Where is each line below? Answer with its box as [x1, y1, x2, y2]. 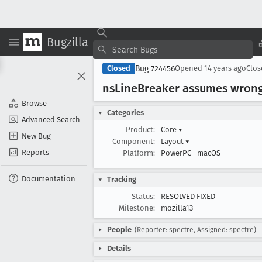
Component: [112, 137, 155, 146]
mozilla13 [161, 204, 193, 212]
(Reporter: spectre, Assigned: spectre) [135, 226, 256, 234]
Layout [161, 137, 185, 146]
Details [107, 244, 131, 253]
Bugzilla [47, 35, 88, 49]
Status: [132, 192, 155, 201]
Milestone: [119, 204, 155, 212]
